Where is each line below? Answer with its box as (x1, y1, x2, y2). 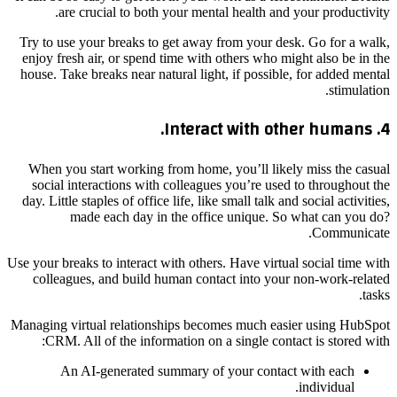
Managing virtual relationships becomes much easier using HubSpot (11, 317, 390, 333)
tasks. (362, 287, 390, 303)
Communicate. (312, 225, 390, 241)
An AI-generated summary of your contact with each (60, 363, 354, 379)
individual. (299, 379, 354, 395)
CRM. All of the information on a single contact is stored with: (45, 333, 390, 349)
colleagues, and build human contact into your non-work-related (33, 271, 390, 287)
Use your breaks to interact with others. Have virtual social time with (7, 255, 390, 271)
